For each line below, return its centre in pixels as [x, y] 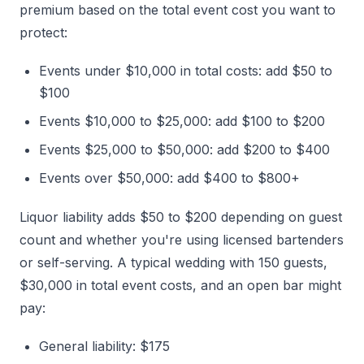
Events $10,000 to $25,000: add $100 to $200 [182, 121]
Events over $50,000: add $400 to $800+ [169, 178]
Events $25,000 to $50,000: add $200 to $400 [184, 150]
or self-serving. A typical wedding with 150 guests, [173, 263]
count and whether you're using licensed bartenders [182, 240]
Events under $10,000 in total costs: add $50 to [186, 71]
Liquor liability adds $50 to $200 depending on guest [181, 217]
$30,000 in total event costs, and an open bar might [180, 286]
